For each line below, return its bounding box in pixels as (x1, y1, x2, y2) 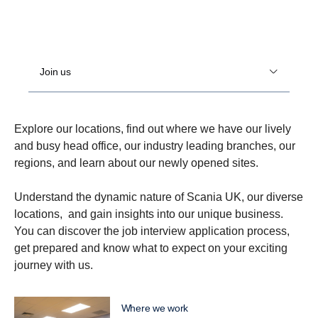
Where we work (121, 302, 188, 314)
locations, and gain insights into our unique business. (14, 207, 283, 220)
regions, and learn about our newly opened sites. (14, 156, 258, 169)
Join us (40, 66, 72, 78)
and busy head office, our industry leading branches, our (14, 139, 295, 152)
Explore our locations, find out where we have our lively (14, 122, 291, 135)
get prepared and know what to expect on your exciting (14, 241, 287, 254)
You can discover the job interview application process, (14, 224, 290, 237)
